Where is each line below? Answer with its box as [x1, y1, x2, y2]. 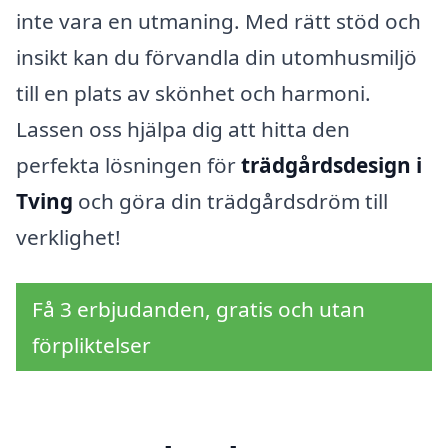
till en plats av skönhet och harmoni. [16, 79, 371, 108]
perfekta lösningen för [16, 151, 241, 180]
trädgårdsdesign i [241, 151, 422, 180]
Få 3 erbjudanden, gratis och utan [32, 295, 365, 324]
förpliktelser [32, 331, 151, 360]
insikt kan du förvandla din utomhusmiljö [16, 43, 417, 72]
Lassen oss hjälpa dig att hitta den [16, 115, 350, 144]
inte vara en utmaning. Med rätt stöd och [16, 7, 421, 36]
